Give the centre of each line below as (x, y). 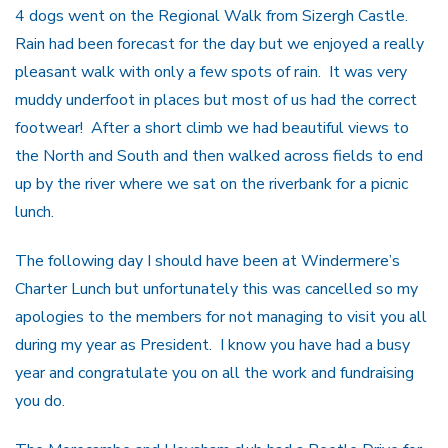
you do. (40, 400)
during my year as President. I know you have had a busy (212, 344)
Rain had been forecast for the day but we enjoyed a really (219, 43)
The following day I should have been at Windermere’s (207, 260)
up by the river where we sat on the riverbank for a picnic (211, 183)
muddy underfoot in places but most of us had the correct (216, 99)
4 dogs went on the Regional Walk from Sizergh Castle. (213, 15)
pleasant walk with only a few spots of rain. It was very (211, 71)
